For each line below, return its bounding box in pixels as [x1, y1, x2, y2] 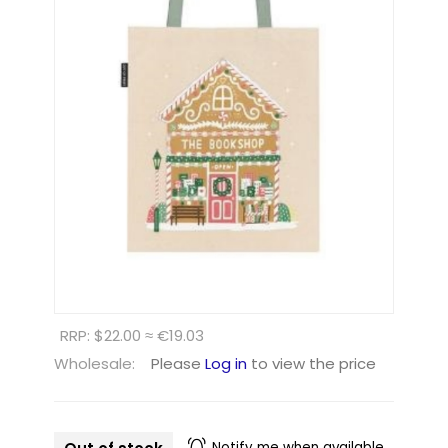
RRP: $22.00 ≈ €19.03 [59, 324, 204, 346]
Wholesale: [53, 352, 135, 374]
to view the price [246, 352, 376, 374]
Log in [204, 352, 247, 374]
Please [150, 352, 205, 374]
